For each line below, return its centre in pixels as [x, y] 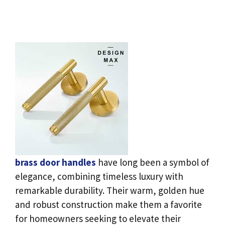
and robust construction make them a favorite [108, 204]
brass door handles [55, 162]
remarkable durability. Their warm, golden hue [110, 190]
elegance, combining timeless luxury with [99, 176]
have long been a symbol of [153, 162]
